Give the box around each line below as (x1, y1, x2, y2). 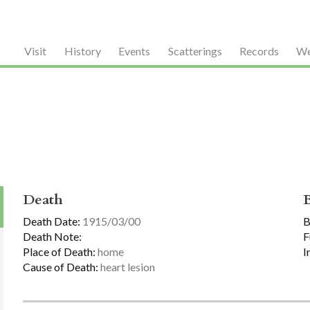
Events (118, 44, 151, 57)
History (64, 44, 101, 57)
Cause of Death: (23, 259, 99, 273)
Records (239, 44, 279, 57)
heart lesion (98, 259, 156, 273)
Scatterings (167, 44, 222, 57)
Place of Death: (23, 244, 96, 258)
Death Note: (23, 229, 82, 243)
